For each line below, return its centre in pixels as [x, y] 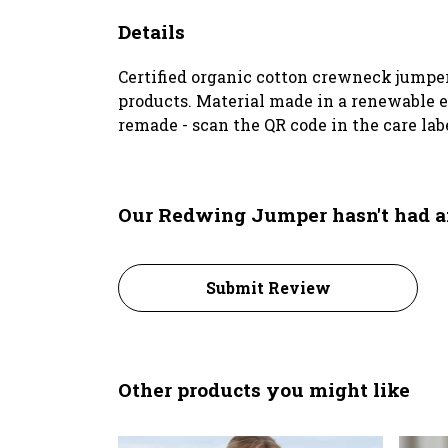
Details [151, 31]
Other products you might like [264, 389]
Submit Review [268, 287]
